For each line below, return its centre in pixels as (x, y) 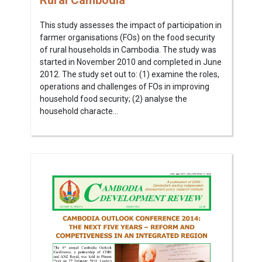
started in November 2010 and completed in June (130, 62)
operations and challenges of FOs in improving (124, 87)
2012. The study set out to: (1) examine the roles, (129, 75)
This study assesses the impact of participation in (130, 25)
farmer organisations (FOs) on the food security (127, 38)
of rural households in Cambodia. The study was (128, 50)
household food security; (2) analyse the (113, 99)
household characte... (79, 111)
